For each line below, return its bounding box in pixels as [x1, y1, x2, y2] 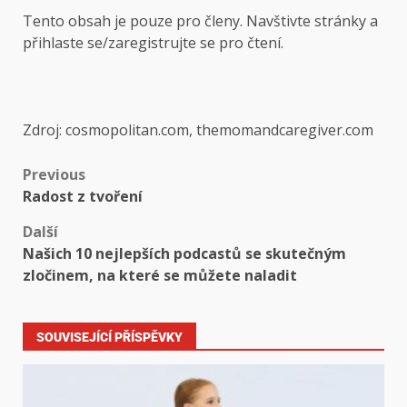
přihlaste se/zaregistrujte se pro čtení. [23, 32, 283, 53]
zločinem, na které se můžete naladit [23, 264, 297, 285]
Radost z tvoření [23, 185, 143, 206]
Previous [23, 164, 85, 184]
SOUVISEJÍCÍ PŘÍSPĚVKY [36, 329, 183, 344]
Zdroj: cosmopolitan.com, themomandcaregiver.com [23, 119, 373, 140]
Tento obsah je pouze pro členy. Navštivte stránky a [23, 10, 378, 31]
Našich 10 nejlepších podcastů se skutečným [23, 243, 346, 263]
